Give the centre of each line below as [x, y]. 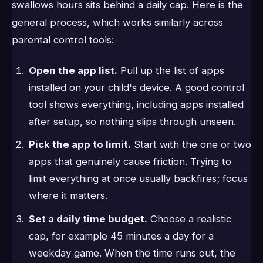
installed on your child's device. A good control [136, 87]
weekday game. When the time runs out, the [132, 253]
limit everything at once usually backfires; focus [138, 179]
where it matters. [68, 196]
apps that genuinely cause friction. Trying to [130, 162]
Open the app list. [73, 70]
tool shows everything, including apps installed [136, 104]
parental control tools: [63, 40]
